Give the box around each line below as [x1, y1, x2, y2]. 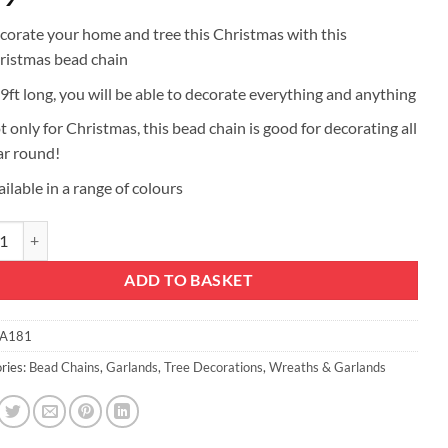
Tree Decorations [163, 359, 263, 376]
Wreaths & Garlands [268, 359, 386, 376]
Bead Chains [28, 359, 100, 376]
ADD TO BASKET [124, 270, 254, 289]
